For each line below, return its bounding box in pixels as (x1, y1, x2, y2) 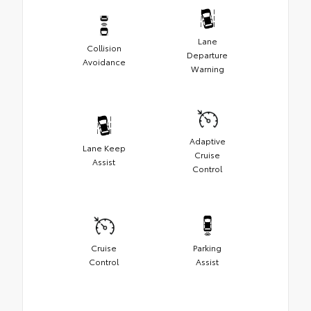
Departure (187, 48, 228, 60)
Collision (86, 41, 121, 53)
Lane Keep (82, 141, 126, 153)
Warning (190, 62, 224, 74)
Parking (193, 241, 221, 253)
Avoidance (82, 55, 126, 67)
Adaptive (189, 134, 226, 146)
